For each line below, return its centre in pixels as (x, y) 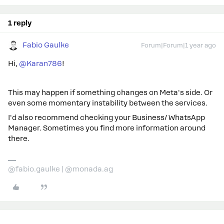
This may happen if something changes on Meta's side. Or (110, 92)
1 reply (20, 23)
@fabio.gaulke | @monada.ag (60, 169)
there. (19, 138)
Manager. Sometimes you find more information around (107, 128)
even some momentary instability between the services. (108, 103)
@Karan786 (40, 63)
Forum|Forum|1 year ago (178, 45)
